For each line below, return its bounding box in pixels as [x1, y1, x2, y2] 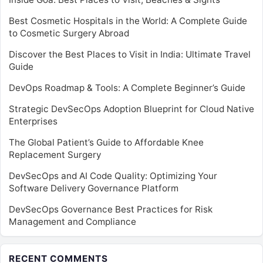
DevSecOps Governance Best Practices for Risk [9, 203, 213, 215]
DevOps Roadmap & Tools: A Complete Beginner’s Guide [9, 82, 245, 93]
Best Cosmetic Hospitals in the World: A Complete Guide [9, 15, 247, 26]
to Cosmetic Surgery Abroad [9, 27, 129, 39]
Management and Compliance [9, 215, 136, 227]
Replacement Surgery [9, 149, 101, 160]
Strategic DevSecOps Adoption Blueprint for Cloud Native [9, 103, 254, 114]
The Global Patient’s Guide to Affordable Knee [9, 136, 204, 148]
